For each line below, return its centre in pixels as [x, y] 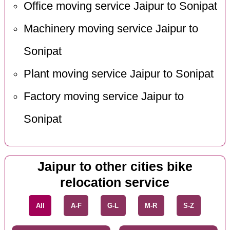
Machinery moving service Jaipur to [111, 28]
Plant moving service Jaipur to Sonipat [118, 74]
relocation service [115, 182]
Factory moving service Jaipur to [103, 96]
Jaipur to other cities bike [115, 166]
